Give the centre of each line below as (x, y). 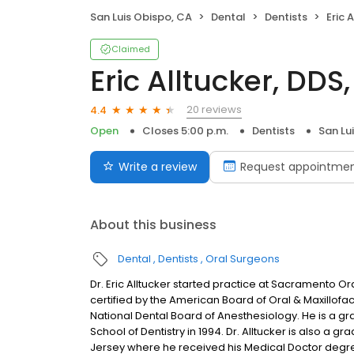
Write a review (158, 167)
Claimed (131, 49)
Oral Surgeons (243, 259)
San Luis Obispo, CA (141, 17)
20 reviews (214, 110)
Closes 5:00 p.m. (185, 131)
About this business (153, 225)
